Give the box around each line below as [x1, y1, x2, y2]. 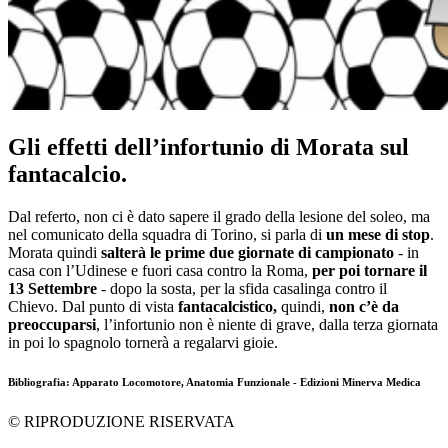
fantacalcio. [8, 160, 127, 187]
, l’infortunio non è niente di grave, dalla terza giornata [96, 315, 438, 333]
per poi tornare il [312, 261, 427, 279]
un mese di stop [326, 225, 430, 243]
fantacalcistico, [174, 297, 277, 315]
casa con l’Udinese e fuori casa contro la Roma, [8, 261, 312, 279]
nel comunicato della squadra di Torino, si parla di [8, 225, 326, 243]
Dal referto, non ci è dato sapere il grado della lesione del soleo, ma [8, 207, 430, 225]
